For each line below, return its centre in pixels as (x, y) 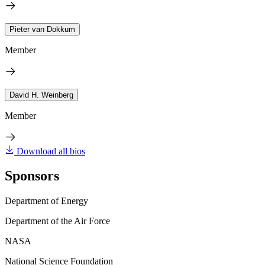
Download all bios (51, 151)
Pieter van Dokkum (42, 29)
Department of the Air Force (57, 221)
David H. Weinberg (41, 95)
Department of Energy (46, 201)
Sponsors (32, 176)
